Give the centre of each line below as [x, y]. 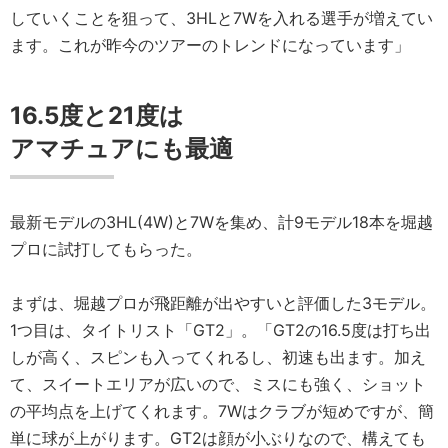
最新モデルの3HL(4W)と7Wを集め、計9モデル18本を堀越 [221, 222]
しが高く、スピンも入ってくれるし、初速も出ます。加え [218, 357]
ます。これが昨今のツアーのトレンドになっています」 [218, 45]
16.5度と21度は [97, 116]
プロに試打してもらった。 [114, 249]
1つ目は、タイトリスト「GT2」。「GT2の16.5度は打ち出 [220, 330]
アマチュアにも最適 [121, 149]
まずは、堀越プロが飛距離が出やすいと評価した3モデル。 [223, 303]
